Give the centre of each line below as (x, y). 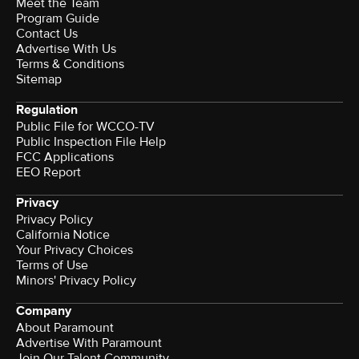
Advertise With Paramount (89, 343)
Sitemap (39, 80)
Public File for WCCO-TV (85, 127)
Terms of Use (52, 266)
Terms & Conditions (70, 65)
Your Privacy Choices (75, 250)
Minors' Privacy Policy (76, 281)
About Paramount (65, 328)
